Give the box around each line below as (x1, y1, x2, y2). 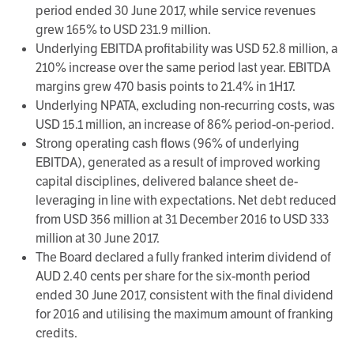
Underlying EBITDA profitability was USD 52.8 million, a (36, 40, 337, 57)
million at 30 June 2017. (36, 230, 160, 247)
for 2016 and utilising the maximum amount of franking (36, 306, 333, 322)
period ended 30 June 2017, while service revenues (36, 2, 316, 19)
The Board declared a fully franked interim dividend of (36, 249, 331, 265)
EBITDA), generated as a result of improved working (36, 154, 321, 171)
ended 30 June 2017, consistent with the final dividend (36, 287, 333, 303)
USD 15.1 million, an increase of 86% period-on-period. (36, 116, 334, 133)
